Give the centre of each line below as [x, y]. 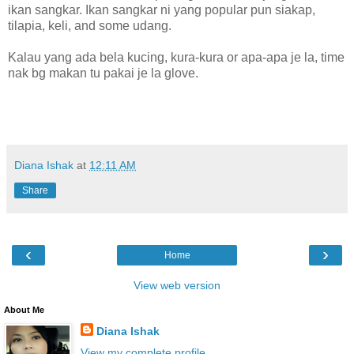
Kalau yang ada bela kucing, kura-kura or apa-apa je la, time [176, 57]
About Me [24, 309]
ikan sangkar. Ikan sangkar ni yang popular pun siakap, [162, 9]
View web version [177, 285]
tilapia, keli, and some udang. [90, 25]
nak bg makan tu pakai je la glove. [103, 73]
